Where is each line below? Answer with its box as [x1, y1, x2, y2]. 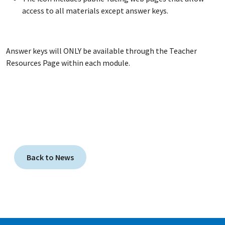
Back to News [27, 152, 74, 162]
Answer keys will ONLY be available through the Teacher [6, 46, 197, 56]
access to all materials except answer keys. [22, 6, 171, 16]
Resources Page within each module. [6, 58, 133, 68]
